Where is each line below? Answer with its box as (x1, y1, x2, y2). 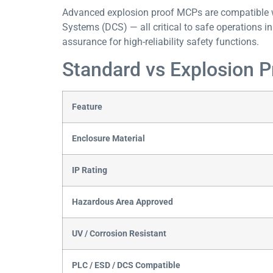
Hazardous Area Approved (72, 197, 173, 208)
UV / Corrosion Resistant (72, 229, 166, 239)
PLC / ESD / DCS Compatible (72, 260, 180, 271)
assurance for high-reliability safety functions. (62, 35, 259, 48)
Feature (72, 102, 102, 113)
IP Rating (72, 165, 107, 176)
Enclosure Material (72, 133, 145, 144)
